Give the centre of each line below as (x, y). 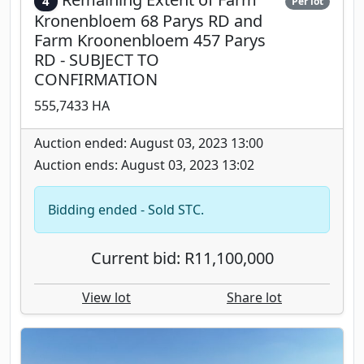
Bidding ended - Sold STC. (126, 210)
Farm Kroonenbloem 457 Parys (150, 41)
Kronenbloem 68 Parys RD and (148, 21)
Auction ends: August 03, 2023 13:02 (144, 165)
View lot (106, 298)
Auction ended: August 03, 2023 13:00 (149, 143)
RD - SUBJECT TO (97, 60)
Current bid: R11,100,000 (182, 258)
